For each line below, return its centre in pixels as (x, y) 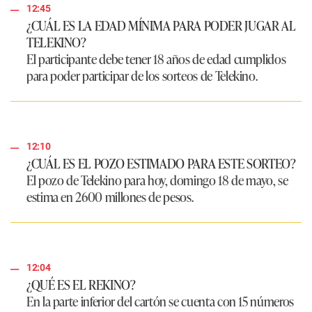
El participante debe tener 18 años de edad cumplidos (156, 59)
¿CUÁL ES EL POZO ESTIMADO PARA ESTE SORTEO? (161, 163)
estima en (51, 197)
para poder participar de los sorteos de (121, 76)
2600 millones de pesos (133, 197)
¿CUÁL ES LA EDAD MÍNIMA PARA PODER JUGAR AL (161, 25)
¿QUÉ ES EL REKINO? (81, 284)
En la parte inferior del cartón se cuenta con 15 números (160, 301)
